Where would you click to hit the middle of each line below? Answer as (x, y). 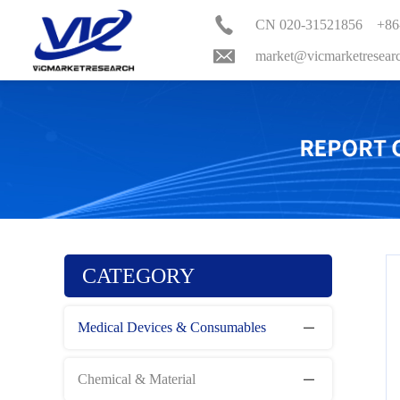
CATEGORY (138, 275)
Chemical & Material (137, 379)
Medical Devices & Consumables (172, 327)
